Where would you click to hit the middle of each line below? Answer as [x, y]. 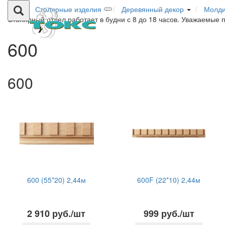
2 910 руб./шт [56, 213]
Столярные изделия [68, 9]
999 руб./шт [169, 213]
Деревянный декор [153, 9]
